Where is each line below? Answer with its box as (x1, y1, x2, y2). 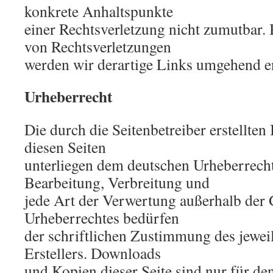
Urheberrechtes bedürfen (24, 207, 179, 228)
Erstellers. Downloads (24, 243, 161, 263)
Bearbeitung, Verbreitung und (24, 172, 210, 193)
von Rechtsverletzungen (24, 36, 171, 57)
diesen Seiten (24, 136, 106, 157)
